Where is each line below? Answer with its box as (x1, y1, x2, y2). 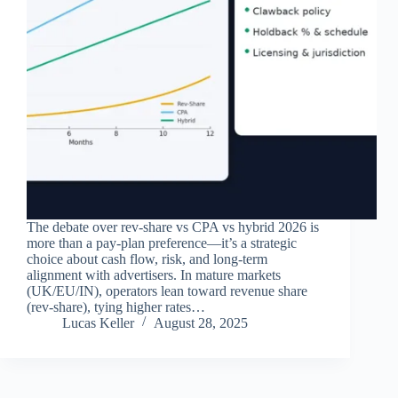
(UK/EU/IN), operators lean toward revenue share (27, 283, 307, 299)
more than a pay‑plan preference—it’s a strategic (27, 235, 297, 251)
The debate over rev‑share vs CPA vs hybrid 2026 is (27, 219, 319, 235)
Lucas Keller (62, 315, 134, 331)
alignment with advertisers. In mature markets (27, 267, 281, 283)
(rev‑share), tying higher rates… (27, 299, 205, 315)
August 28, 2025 (154, 315, 248, 331)
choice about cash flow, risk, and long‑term (27, 251, 267, 267)
